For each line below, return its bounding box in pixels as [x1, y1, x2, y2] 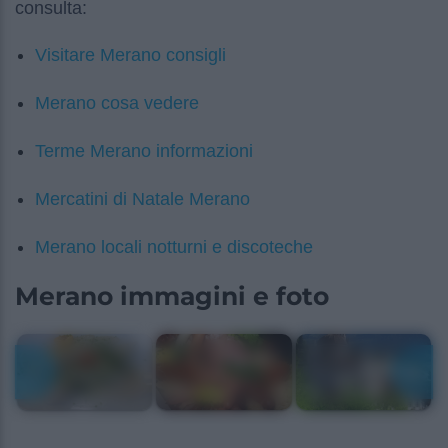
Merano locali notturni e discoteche [35, 236, 313, 258]
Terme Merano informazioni [35, 140, 253, 162]
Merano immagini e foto [15, 280, 329, 311]
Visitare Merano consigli [35, 44, 226, 66]
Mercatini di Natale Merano [35, 188, 250, 210]
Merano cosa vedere [35, 92, 199, 114]
